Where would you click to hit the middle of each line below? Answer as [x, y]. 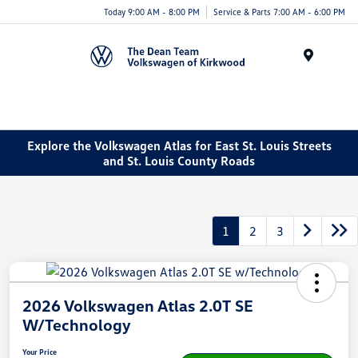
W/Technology [77, 325]
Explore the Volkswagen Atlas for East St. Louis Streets [179, 145]
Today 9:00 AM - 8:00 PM [152, 11]
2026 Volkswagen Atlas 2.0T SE [138, 306]
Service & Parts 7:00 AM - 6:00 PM [279, 11]
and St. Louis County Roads [179, 160]
